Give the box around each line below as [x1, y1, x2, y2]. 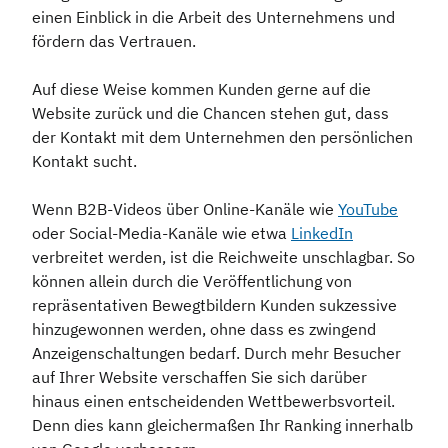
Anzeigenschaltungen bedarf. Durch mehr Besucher [32, 343, 401, 364]
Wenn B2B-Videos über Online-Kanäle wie [32, 199, 338, 220]
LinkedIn [291, 223, 353, 244]
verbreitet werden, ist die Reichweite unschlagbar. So [32, 247, 415, 268]
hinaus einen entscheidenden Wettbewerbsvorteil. [32, 391, 395, 412]
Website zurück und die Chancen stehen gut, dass [32, 103, 389, 124]
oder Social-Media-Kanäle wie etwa [32, 223, 291, 244]
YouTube [338, 199, 398, 220]
